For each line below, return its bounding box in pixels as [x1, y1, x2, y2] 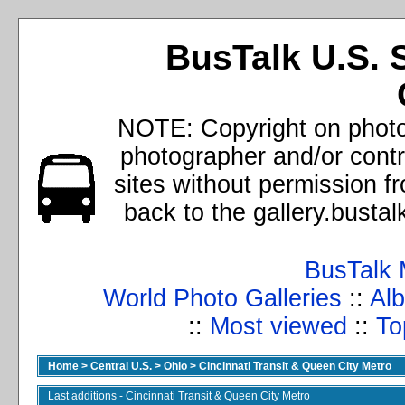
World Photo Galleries [102, 285, 342, 312]
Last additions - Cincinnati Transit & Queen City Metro [48, 390, 310, 402]
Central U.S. [90, 360, 152, 372]
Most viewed [209, 313, 347, 340]
